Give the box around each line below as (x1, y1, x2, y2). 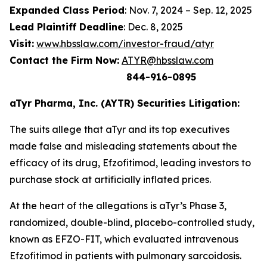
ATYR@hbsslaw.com (122, 54, 213, 66)
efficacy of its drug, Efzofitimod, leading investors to (10, 157, 251, 169)
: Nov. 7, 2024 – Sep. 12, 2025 (125, 4, 252, 16)
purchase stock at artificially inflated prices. (10, 173, 211, 185)
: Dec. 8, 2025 (123, 21, 183, 33)
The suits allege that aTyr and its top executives (10, 123, 229, 135)
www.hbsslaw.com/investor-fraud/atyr (36, 38, 214, 49)
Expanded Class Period (10, 4, 125, 16)
